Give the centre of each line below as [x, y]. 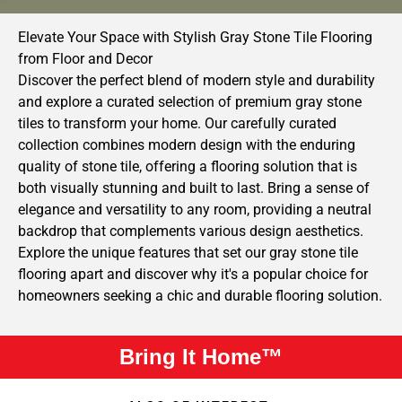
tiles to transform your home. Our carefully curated [177, 124]
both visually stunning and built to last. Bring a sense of [194, 188]
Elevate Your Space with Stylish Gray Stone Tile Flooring [195, 38]
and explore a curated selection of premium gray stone [190, 102]
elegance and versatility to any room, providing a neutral [195, 210]
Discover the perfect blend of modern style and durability [197, 81]
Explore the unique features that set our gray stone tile [188, 253]
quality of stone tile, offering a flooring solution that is [188, 167]
